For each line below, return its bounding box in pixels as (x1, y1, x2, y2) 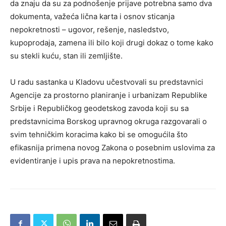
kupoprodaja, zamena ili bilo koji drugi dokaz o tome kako (10, 37, 213, 47)
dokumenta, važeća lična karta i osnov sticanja (10, 11, 175, 21)
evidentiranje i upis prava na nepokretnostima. (10, 155, 175, 165)
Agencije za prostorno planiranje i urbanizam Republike (10, 90, 207, 100)
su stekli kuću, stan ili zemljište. (10, 50, 123, 61)
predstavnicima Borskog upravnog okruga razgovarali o (10, 116, 207, 126)
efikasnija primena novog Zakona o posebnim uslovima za (10, 142, 215, 152)
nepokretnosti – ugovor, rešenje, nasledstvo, (10, 24, 169, 34)
